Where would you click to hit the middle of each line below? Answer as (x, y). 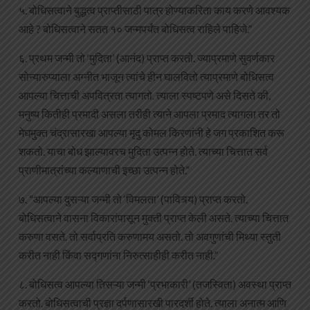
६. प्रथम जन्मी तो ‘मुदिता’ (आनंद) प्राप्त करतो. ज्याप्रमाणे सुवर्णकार (147, 58)
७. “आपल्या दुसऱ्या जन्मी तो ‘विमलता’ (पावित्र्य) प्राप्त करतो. (133, 199)
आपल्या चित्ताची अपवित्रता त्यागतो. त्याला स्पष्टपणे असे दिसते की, (145, 95)
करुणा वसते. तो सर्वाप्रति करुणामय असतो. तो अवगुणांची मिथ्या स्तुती (150, 237)
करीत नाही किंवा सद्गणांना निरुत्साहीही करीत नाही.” (118, 255)
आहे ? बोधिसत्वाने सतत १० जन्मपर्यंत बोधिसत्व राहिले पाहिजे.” (135, 29)
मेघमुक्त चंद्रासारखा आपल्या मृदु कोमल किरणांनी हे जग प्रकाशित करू (152, 133)
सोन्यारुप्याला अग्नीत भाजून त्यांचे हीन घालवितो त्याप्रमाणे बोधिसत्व (146, 77)
